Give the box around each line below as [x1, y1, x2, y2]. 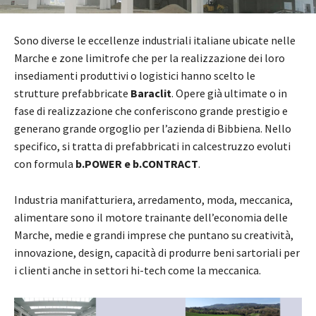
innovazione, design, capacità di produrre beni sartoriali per [14, 245, 300, 260]
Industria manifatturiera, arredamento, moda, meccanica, [14, 192, 293, 207]
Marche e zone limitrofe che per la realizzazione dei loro [14, 50, 285, 65]
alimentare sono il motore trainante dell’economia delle [14, 209, 288, 224]
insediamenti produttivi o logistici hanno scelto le [14, 68, 255, 83]
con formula [14, 156, 75, 171]
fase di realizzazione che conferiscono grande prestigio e [14, 103, 288, 118]
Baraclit [130, 85, 171, 100]
